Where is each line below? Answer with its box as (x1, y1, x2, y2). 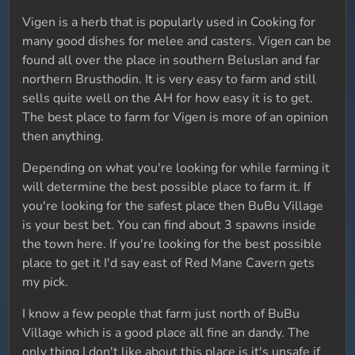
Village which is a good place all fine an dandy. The (22, 324, 311, 342)
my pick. (22, 273, 69, 291)
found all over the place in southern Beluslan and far (22, 52, 321, 69)
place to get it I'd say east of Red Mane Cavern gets (22, 254, 315, 272)
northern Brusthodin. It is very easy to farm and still (22, 71, 317, 88)
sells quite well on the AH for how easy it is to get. (22, 90, 314, 107)
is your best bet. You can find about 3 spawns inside (22, 216, 317, 234)
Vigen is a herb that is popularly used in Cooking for (22, 13, 316, 31)
